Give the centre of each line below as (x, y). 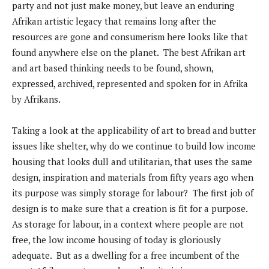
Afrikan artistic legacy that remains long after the (114, 21)
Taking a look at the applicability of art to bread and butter (134, 131)
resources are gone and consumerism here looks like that (130, 37)
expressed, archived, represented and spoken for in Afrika (130, 84)
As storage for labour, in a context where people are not (128, 224)
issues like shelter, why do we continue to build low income (134, 146)
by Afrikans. (36, 99)
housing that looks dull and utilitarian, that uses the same (132, 162)
